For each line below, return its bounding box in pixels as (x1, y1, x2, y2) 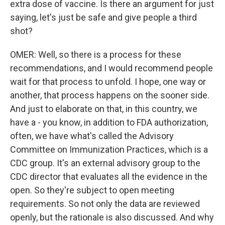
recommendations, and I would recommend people (10, 63, 213, 73)
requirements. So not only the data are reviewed (10, 198, 200, 209)
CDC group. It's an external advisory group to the (10, 158, 200, 168)
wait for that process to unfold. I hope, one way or (10, 76, 206, 87)
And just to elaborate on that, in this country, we (10, 103, 197, 114)
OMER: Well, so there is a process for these (10, 49, 181, 60)
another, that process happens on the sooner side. (10, 90, 209, 100)
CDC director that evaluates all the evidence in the (10, 171, 207, 182)
